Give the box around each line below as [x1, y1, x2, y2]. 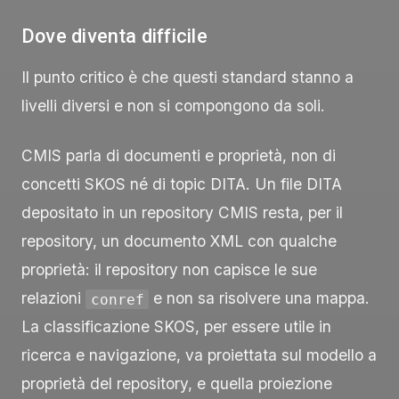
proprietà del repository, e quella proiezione [21, 374, 332, 394]
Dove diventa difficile [21, 24, 208, 47]
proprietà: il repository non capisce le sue [21, 260, 317, 280]
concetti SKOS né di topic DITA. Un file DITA [21, 175, 342, 194]
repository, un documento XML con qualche [21, 232, 337, 251]
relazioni [21, 289, 85, 308]
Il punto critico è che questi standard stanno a [21, 68, 354, 87]
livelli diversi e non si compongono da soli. [21, 96, 325, 116]
